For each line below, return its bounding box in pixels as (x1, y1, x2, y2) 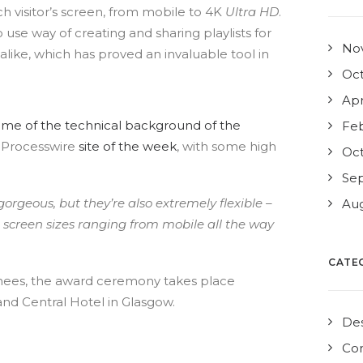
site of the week (79, 139, 177, 154)
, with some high (177, 139, 276, 154)
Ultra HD (225, 4, 279, 19)
